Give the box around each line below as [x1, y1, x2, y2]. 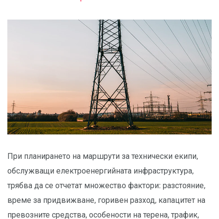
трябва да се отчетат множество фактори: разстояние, [7, 181, 205, 191]
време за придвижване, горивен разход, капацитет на [7, 196, 205, 205]
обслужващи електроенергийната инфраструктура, [7, 166, 194, 176]
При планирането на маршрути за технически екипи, [7, 152, 198, 161]
